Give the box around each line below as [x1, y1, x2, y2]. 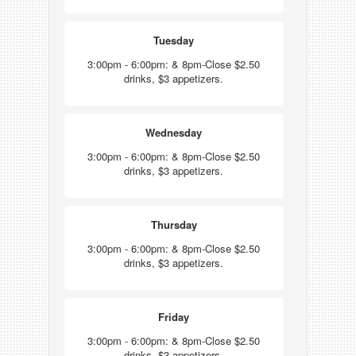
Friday [158, 309, 190, 324]
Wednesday [145, 125, 203, 140]
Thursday [150, 217, 197, 232]
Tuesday [153, 33, 195, 48]
